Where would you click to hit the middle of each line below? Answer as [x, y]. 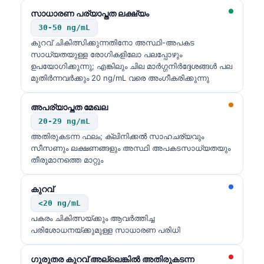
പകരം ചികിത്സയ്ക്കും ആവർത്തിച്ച [93, 218]
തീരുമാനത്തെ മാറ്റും [67, 159]
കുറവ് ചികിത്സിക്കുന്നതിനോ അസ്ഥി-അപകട [113, 42]
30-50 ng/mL [64, 27]
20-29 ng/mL [64, 121]
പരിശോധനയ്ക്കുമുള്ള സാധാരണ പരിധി [105, 230]
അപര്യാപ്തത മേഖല [69, 107]
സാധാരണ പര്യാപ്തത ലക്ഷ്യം [90, 13]
